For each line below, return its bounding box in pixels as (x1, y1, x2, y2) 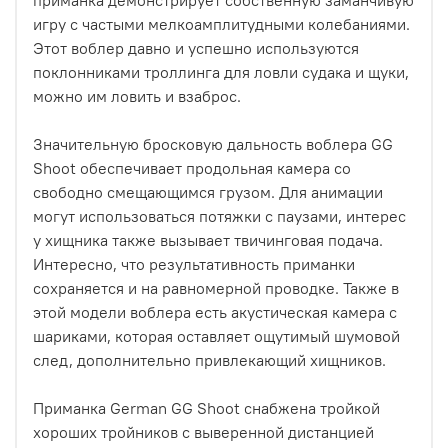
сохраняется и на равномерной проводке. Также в (33, 277, 399, 298)
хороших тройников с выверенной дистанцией (33, 421, 374, 442)
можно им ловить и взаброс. (33, 85, 241, 106)
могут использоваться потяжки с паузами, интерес (33, 205, 406, 226)
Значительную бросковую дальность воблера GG (33, 133, 393, 154)
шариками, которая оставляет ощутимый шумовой (33, 325, 400, 346)
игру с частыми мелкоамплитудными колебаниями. (33, 13, 410, 34)
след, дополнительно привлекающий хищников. (33, 349, 386, 370)
